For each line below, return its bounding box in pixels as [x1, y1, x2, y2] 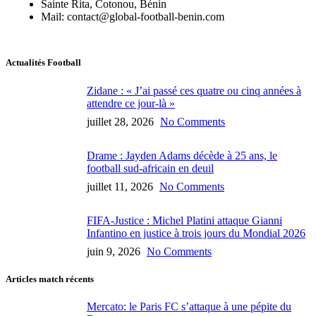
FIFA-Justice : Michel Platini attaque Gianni [87, 214, 282, 226]
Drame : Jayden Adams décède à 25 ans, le [87, 149, 277, 162]
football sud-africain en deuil [87, 162, 214, 174]
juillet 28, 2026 [87, 115, 154, 128]
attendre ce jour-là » [87, 97, 175, 109]
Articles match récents [6, 273, 94, 284]
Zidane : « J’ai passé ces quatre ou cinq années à [87, 84, 301, 97]
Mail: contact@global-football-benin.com [41, 11, 224, 23]
